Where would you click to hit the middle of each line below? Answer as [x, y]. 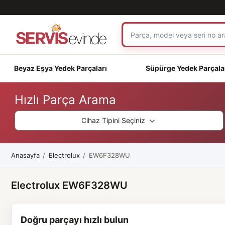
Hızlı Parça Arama [66, 99]
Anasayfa [25, 155]
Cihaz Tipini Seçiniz [114, 120]
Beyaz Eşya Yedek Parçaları [61, 68]
